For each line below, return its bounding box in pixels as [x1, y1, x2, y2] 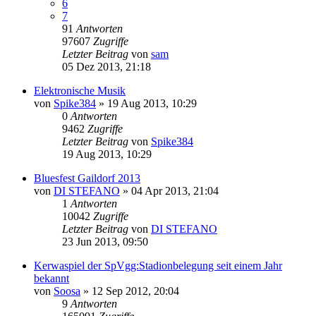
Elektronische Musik [34, 84, 126, 97]
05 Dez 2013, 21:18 [62, 60, 151, 73]
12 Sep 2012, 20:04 [92, 284, 179, 297]
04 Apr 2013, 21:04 [131, 184, 219, 197]
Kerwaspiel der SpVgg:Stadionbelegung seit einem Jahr [34, 259, 282, 272]
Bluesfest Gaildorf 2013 [34, 171, 140, 184]
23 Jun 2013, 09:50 [62, 235, 148, 248]
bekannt [34, 272, 69, 284]
